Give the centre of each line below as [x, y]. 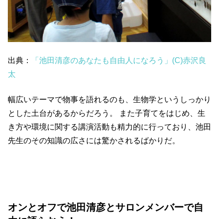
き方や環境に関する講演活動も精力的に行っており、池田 [109, 127]
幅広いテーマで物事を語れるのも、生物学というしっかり [109, 99]
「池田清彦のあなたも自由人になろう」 [102, 60]
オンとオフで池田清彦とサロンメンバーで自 [106, 207]
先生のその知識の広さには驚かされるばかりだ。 [94, 140]
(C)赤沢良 [189, 60]
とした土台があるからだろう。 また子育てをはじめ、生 [107, 113]
